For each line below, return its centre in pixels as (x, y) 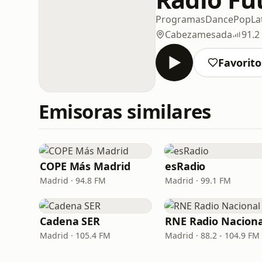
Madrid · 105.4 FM (75, 235)
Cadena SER (70, 221)
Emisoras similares (125, 111)
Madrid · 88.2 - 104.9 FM (212, 235)
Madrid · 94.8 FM (73, 180)
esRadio (185, 166)
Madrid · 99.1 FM (198, 180)
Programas (180, 19)
